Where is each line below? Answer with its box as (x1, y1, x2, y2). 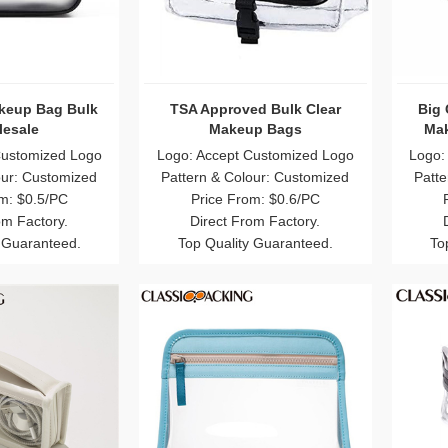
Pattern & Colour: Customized (161, 168, 350, 185)
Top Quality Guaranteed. (177, 234, 333, 251)
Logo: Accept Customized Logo (156, 146, 354, 163)
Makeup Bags (208, 120, 302, 137)
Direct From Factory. (190, 212, 321, 229)
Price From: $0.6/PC (190, 190, 320, 207)
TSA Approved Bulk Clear (169, 100, 341, 117)
